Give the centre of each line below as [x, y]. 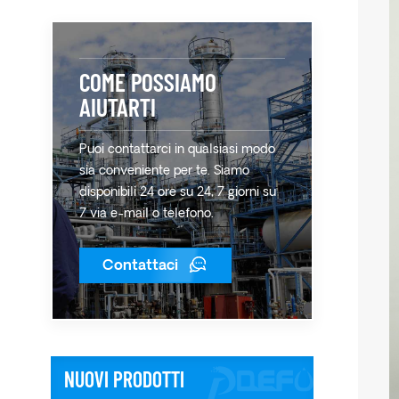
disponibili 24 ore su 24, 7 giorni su [178, 193]
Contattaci [140, 266]
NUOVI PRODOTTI [124, 379]
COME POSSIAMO [148, 82]
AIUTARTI [118, 107]
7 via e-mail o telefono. [147, 214]
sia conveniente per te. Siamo [164, 171]
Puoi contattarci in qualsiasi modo [177, 150]
